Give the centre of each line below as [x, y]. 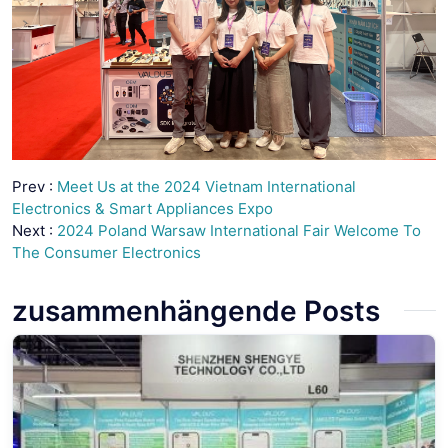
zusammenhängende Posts [196, 310]
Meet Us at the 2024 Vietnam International [206, 186]
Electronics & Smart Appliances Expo [142, 208]
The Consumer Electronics [106, 252]
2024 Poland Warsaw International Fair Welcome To [239, 230]
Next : [34, 230]
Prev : [34, 186]
